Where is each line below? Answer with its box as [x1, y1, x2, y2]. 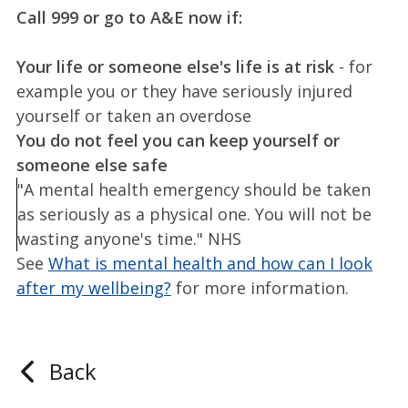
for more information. [170, 276, 349, 299]
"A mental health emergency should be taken [16, 178, 371, 200]
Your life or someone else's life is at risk [15, 55, 334, 77]
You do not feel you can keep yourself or [15, 128, 340, 151]
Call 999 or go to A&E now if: [15, 5, 242, 28]
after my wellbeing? [15, 276, 171, 299]
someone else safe [15, 153, 168, 176]
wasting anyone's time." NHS [16, 227, 241, 250]
